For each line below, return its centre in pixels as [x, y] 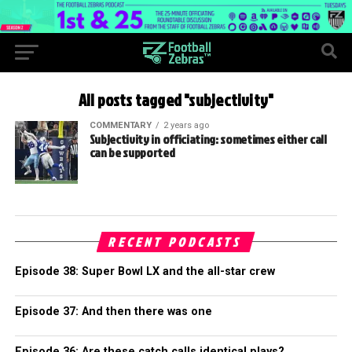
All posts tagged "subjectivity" [176, 100]
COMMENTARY [120, 125]
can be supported [132, 152]
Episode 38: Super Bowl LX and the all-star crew [145, 271]
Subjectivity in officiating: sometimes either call [208, 139]
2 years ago [186, 125]
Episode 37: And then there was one [113, 311]
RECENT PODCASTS [176, 242]
